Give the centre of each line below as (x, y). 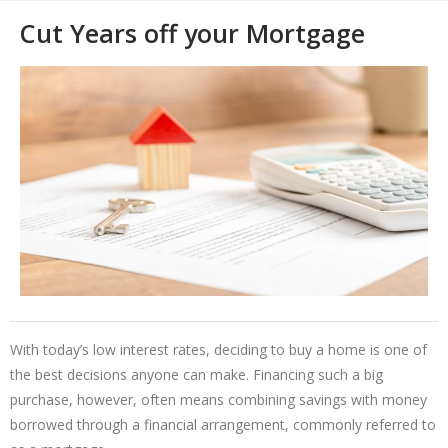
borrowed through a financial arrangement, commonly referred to (223, 425)
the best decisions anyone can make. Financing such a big (196, 375)
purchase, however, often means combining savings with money (218, 400)
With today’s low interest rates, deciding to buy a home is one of (218, 350)
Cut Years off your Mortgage (192, 33)
